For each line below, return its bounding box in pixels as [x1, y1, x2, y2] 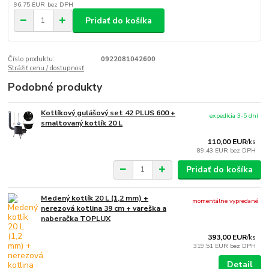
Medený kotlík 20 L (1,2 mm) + [41, 193, 149, 203]
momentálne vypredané [192, 196, 259, 205]
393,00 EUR [208, 232, 247, 242]
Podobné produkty [8, 80, 103, 94]
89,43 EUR [197, 145, 231, 155]
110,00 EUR [208, 136, 247, 147]
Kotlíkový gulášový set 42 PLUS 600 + [41, 107, 176, 118]
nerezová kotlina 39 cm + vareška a [41, 203, 167, 213]
